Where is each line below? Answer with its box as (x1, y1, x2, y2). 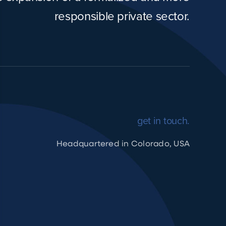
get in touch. (137, 113, 190, 128)
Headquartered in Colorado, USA (56, 138, 190, 149)
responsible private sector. (54, 7, 190, 25)
